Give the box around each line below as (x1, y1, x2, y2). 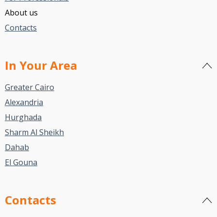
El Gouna (5, 157, 37, 168)
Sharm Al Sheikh (5, 127, 64, 138)
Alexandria (5, 97, 43, 108)
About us (5, 7, 38, 18)
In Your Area (5, 57, 77, 73)
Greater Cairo (5, 82, 54, 93)
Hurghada (5, 112, 42, 123)
